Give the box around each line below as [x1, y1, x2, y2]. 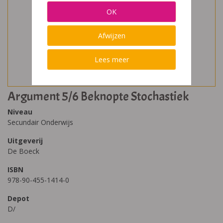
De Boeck [7, 146, 39, 156]
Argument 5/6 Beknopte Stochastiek [7, 89, 189, 105]
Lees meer [94, 55, 129, 64]
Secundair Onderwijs [7, 117, 73, 127]
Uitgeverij [7, 136, 43, 145]
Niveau [7, 107, 32, 116]
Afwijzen [98, 31, 125, 40]
